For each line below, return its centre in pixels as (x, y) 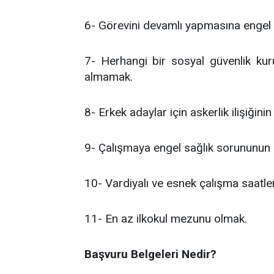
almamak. (109, 77)
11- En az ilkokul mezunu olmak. (166, 219)
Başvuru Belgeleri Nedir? (150, 254)
